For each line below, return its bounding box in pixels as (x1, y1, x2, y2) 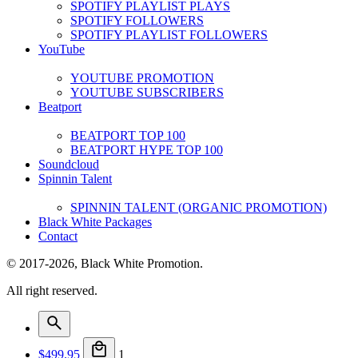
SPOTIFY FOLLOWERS (70, 14, 204, 27)
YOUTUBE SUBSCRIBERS (70, 86, 224, 99)
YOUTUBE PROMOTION (70, 71, 214, 85)
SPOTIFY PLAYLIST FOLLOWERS (70, 28, 268, 42)
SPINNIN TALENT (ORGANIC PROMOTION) (70, 201, 327, 214)
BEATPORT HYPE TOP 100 (70, 143, 223, 157)
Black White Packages (38, 215, 152, 229)
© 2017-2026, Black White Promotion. (6, 257, 203, 270)
